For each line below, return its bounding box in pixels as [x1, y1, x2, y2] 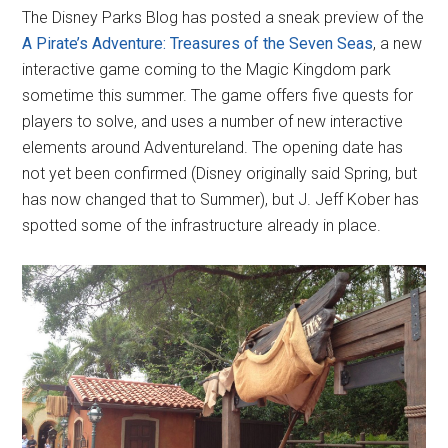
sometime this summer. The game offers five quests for [22, 85, 414, 105]
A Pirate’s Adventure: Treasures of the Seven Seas [22, 33, 374, 53]
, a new [373, 33, 423, 53]
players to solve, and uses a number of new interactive [22, 111, 404, 131]
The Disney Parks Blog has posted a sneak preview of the [22, 7, 425, 27]
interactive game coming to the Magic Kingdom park [22, 59, 392, 79]
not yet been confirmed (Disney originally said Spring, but [22, 163, 418, 183]
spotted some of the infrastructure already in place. [22, 215, 382, 235]
